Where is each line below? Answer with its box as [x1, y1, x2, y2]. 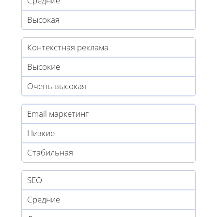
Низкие [27, 127, 55, 139]
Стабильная [27, 147, 73, 158]
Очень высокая [27, 80, 86, 92]
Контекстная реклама [27, 42, 108, 53]
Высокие [27, 61, 60, 73]
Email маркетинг [27, 108, 89, 120]
